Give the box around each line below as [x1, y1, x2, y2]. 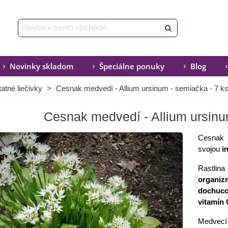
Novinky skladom [10, 61, 73, 71]
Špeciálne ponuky [99, 61, 164, 71]
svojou [198, 145, 220, 153]
